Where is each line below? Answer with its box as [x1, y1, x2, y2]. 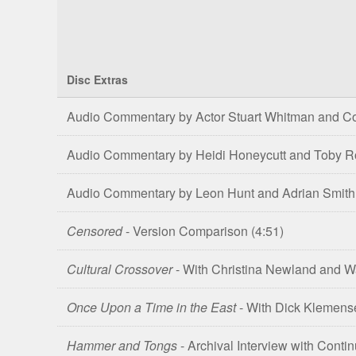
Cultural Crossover [67, 259, 172, 278]
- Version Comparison [122, 221, 251, 240]
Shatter [56, 134, 97, 153]
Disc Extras [67, 71, 128, 87]
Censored [67, 221, 122, 240]
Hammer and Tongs [67, 335, 177, 354]
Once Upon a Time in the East [67, 297, 236, 316]
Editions [56, 268, 103, 287]
